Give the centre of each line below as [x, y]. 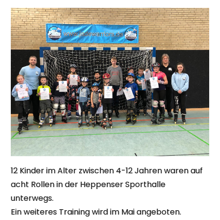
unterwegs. [32, 198]
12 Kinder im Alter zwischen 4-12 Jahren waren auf [107, 171]
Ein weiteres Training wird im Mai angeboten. [96, 212]
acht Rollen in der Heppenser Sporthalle [88, 185]
